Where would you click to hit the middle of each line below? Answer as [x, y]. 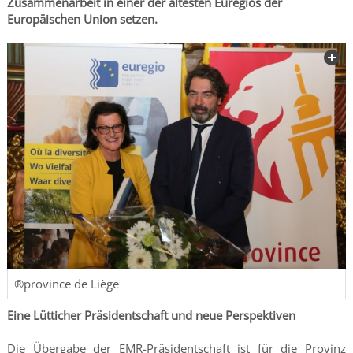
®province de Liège [66, 283]
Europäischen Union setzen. [82, 19]
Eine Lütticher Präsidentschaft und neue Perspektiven [152, 315]
